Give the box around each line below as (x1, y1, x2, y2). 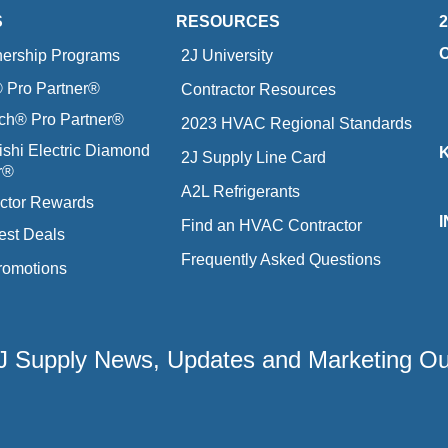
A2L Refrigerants (180, 182, 300, 200)
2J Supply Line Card (180, 148, 326, 166)
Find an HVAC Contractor (180, 216, 362, 234)
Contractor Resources (180, 80, 336, 98)
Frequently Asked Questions (180, 250, 381, 268)
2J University (180, 46, 273, 64)
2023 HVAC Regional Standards (180, 114, 412, 132)
